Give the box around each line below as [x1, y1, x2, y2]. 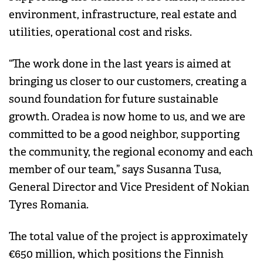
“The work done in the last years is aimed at [9, 57, 231, 72]
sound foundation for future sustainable [9, 92, 218, 107]
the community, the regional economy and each [9, 145, 253, 160]
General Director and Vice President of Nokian [9, 180, 249, 195]
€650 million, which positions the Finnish [9, 247, 224, 262]
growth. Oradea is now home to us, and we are [9, 110, 245, 124]
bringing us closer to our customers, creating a [9, 75, 247, 89]
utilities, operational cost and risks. [9, 25, 192, 40]
